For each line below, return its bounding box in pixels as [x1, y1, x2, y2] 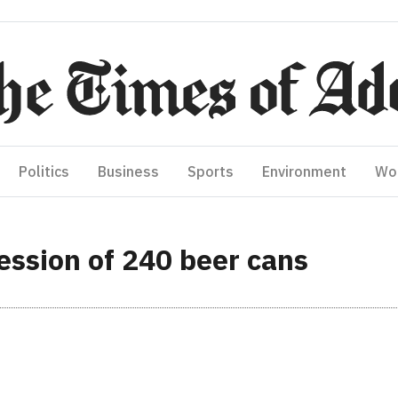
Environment [262, 163, 346, 180]
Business [98, 163, 159, 180]
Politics [19, 163, 69, 180]
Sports [187, 163, 234, 180]
